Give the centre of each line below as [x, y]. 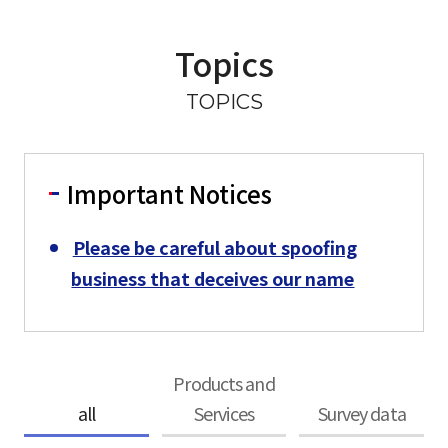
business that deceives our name [213, 277]
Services [224, 412]
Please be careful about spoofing [214, 246]
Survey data [361, 412]
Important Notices [169, 193]
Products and [224, 382]
